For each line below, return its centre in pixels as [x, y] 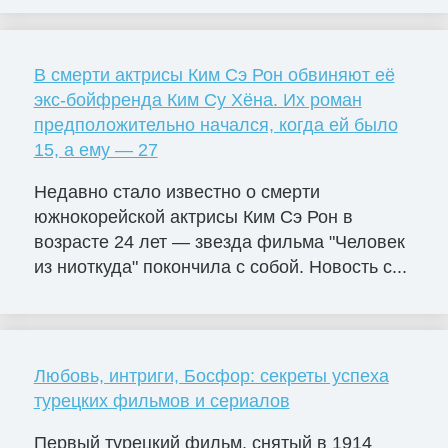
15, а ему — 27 [95, 150]
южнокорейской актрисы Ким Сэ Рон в [193, 216]
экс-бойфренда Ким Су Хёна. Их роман [197, 100]
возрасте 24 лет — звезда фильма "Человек [219, 241]
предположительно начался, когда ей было [215, 125]
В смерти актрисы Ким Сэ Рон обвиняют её [214, 75]
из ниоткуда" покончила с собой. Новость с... [220, 266]
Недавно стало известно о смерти [176, 191]
